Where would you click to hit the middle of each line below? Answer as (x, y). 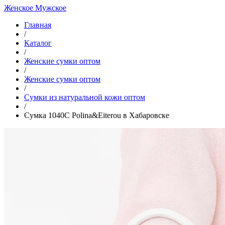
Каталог (38, 43)
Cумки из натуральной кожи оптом (85, 97)
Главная (38, 25)
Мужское (51, 8)
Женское (20, 8)
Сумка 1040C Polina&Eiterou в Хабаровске (97, 115)
